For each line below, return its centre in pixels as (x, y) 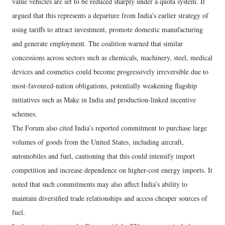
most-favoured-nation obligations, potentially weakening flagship (104, 86)
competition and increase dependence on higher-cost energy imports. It (112, 170)
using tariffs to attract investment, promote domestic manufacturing (107, 29)
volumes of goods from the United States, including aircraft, (98, 142)
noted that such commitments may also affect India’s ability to (100, 184)
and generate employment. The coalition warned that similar (97, 43)
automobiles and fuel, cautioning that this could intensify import (103, 156)
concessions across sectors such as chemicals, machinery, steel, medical (112, 58)
